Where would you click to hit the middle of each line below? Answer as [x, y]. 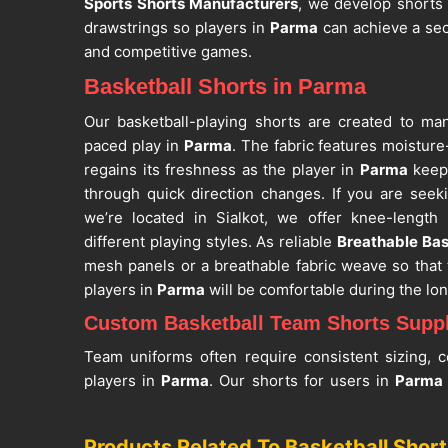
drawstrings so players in [177, 28]
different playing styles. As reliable [210, 242]
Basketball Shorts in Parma [225, 87]
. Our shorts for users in [302, 381]
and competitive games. [168, 52]
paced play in [134, 146]
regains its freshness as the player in [222, 170]
